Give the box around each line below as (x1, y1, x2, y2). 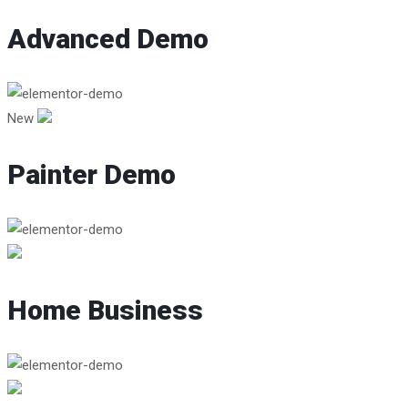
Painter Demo (7, 158, 176, 191)
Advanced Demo (7, 23, 209, 56)
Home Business (7, 294, 203, 327)
